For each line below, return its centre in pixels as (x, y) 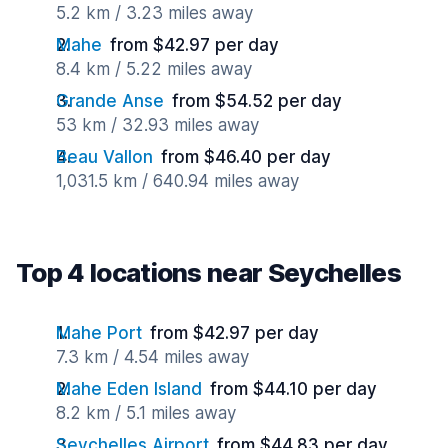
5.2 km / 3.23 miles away (154, 13)
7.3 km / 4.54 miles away (152, 357)
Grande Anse (110, 101)
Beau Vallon (104, 157)
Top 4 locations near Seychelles (208, 272)
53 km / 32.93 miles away (157, 125)
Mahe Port (99, 333)
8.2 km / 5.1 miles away (146, 413)
